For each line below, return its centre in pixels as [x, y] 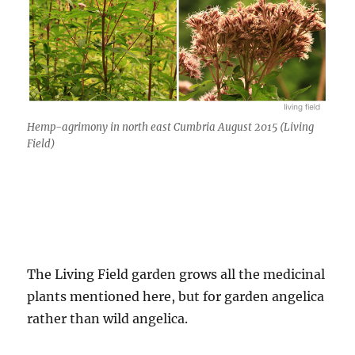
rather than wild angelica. [108, 319]
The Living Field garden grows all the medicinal [176, 275]
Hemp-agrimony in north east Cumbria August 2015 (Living [171, 128]
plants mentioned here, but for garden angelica [176, 297]
